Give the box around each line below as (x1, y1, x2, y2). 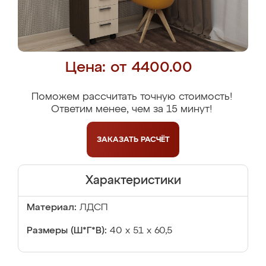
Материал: (27, 203, 77, 213)
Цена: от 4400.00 (65, 61, 192, 75)
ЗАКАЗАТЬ (96, 135, 141, 144)
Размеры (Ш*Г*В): (27, 226, 107, 236)
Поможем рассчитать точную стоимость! (31, 92, 232, 102)
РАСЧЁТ (140, 135, 170, 144)
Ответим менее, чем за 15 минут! (51, 104, 212, 115)
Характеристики (85, 175, 181, 186)
